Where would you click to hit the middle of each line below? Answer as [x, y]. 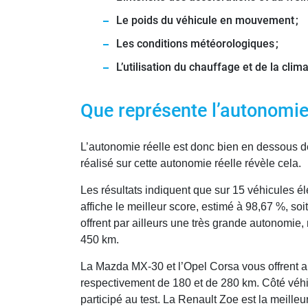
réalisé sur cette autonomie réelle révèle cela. [191, 164]
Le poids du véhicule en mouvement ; [207, 21]
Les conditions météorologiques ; [197, 44]
